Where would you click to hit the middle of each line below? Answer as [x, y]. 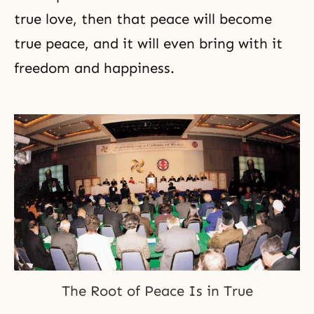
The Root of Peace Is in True [157, 291]
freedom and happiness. [94, 68]
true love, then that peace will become [143, 19]
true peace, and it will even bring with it [148, 43]
